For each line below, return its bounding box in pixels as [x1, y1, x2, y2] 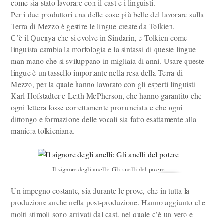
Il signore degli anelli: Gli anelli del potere [52, 165, 165, 173]
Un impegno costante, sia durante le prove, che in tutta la [11, 186, 190, 196]
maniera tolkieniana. [11, 125, 75, 136]
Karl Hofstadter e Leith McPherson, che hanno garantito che [11, 91, 202, 101]
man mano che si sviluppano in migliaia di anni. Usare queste [11, 56, 204, 66]
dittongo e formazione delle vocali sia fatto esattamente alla [11, 114, 197, 124]
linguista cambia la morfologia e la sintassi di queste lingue [11, 44, 196, 54]
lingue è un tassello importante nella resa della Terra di [11, 67, 183, 77]
